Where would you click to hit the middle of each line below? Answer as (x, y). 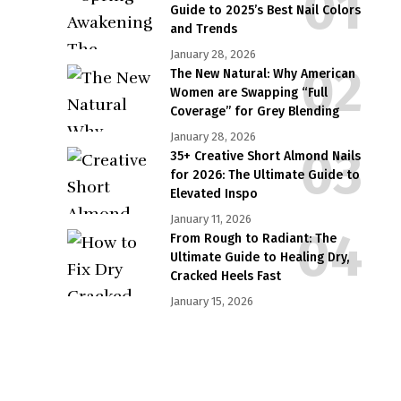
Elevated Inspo (213, 194)
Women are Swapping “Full (248, 93)
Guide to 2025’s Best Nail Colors (265, 11)
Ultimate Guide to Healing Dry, (259, 258)
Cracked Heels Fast (225, 277)
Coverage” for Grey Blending (254, 112)
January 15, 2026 (211, 302)
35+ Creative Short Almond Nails (265, 157)
